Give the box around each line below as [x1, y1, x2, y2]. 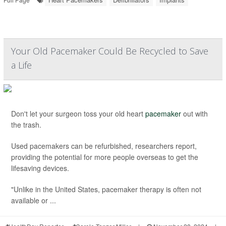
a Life [11, 59, 32, 71]
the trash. [11, 120, 41, 130]
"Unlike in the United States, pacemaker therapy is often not [11, 184, 201, 194]
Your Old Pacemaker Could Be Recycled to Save [11, 45, 208, 57]
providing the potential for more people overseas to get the [11, 152, 198, 162]
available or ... [11, 195, 56, 205]
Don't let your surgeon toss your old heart [11, 108, 145, 119]
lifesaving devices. [11, 163, 69, 173]
